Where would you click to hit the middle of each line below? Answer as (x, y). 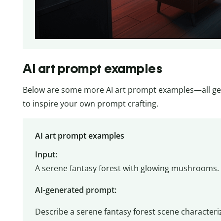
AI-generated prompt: (75, 190)
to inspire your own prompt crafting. (91, 104)
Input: (46, 154)
